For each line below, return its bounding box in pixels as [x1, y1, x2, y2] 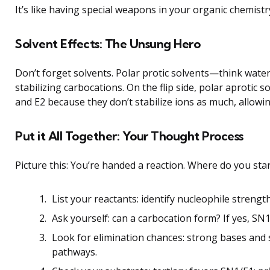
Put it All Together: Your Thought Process [15, 128, 243, 144]
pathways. [52, 245, 97, 259]
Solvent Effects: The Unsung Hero [15, 36, 200, 52]
